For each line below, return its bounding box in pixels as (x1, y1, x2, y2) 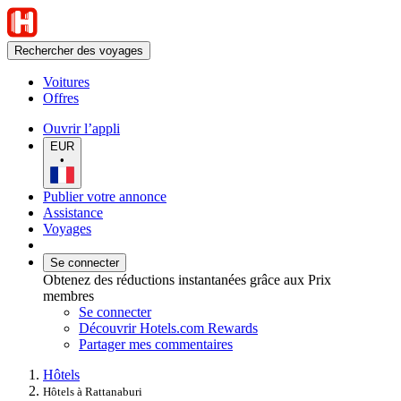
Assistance (43, 204, 103, 220)
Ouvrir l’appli (43, 121, 120, 136)
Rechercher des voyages (14, 44, 143, 57)
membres (43, 287, 94, 303)
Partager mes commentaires (79, 336, 233, 352)
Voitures (43, 74, 90, 90)
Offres (43, 90, 79, 106)
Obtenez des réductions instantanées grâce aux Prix (43, 271, 331, 287)
